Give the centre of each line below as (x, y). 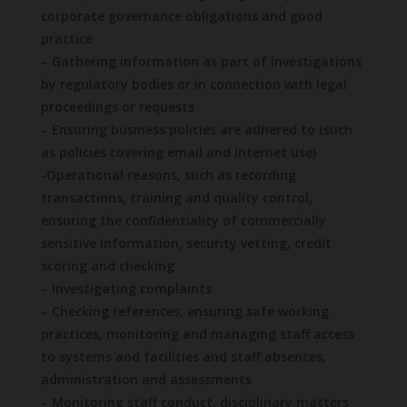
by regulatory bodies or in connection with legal (194, 84)
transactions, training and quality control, (176, 197)
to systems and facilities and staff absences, (183, 356)
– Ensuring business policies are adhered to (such (196, 129)
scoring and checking (107, 265)
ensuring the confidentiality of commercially (183, 220)
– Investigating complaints (126, 288)
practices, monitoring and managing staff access (197, 333)
